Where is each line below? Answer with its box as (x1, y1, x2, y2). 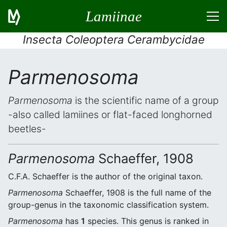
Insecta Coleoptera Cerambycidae (22, 32, 205, 46)
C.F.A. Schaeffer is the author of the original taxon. (8, 171, 203, 181)
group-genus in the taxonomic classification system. (8, 200, 209, 210)
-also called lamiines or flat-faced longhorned (8, 108, 212, 121)
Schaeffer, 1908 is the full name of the (63, 187, 211, 198)
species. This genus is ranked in (85, 216, 209, 226)
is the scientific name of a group (72, 94, 219, 106)
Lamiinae (85, 8, 142, 24)
